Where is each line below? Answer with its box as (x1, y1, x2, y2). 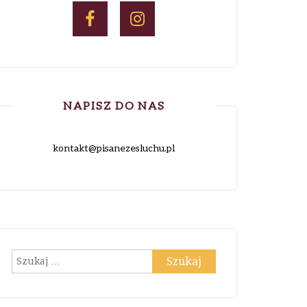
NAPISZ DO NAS (62, 99, 165, 112)
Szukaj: (11, 250, 42, 262)
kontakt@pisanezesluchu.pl (53, 142, 175, 153)
